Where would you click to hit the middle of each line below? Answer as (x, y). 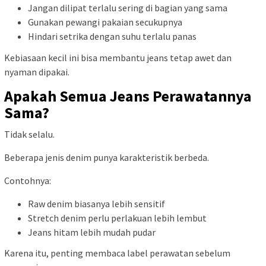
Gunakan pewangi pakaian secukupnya (105, 22)
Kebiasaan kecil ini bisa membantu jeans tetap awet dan (118, 57)
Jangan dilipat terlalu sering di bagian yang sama (128, 8)
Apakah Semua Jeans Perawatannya (128, 96)
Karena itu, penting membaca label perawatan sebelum (117, 253)
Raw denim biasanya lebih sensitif (96, 203)
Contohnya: (28, 180)
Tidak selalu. (29, 134)
